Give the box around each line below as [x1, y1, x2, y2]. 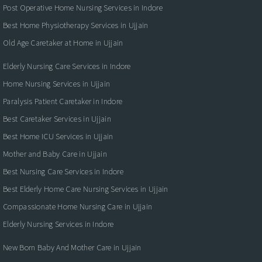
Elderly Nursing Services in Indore [3, 218, 114, 229]
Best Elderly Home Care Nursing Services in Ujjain [3, 183, 168, 194]
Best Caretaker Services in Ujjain [3, 113, 111, 124]
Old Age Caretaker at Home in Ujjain [3, 37, 123, 48]
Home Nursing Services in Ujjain [3, 78, 111, 89]
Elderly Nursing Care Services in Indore [3, 60, 133, 71]
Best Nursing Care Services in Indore [3, 166, 126, 177]
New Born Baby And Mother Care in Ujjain [3, 242, 142, 253]
